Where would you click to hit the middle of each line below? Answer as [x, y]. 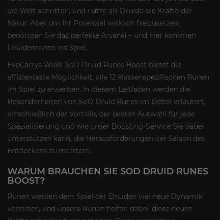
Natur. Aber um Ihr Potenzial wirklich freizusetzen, [94, 23]
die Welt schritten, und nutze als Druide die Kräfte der [100, 11]
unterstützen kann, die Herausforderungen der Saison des [106, 138]
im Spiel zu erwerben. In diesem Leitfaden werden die [99, 89]
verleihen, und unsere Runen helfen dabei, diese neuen [100, 208]
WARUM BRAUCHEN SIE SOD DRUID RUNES [108, 171]
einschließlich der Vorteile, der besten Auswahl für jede [101, 114]
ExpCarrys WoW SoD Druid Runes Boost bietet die [94, 65]
